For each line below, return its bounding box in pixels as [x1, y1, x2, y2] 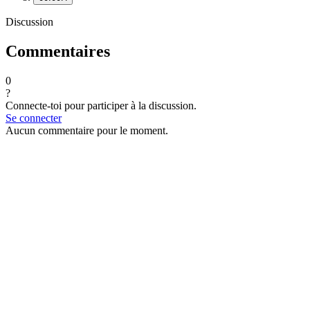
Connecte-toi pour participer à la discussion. [6, 100, 197, 112]
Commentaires [6, 42, 110, 61]
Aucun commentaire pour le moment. [6, 125, 168, 137]
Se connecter [6, 112, 62, 125]
